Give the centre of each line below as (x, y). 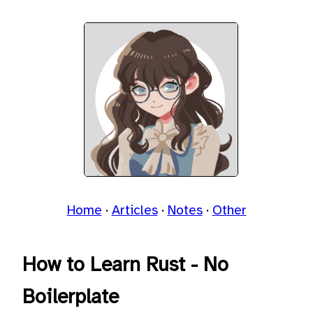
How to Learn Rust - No (125, 265)
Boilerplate (71, 298)
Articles (134, 211)
